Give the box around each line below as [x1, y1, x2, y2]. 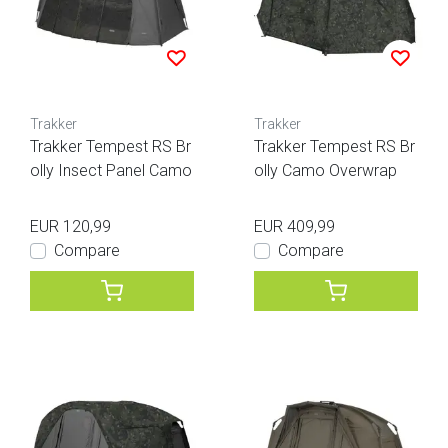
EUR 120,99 [30, 216, 111, 236]
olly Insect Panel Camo [30, 160, 192, 180]
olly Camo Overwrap [254, 160, 397, 180]
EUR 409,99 [254, 216, 335, 236]
